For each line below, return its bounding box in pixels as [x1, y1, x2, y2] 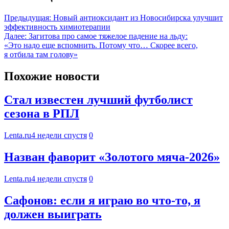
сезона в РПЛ [4, 107, 79, 121]
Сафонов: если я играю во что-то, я [4, 194, 200, 208]
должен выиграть [4, 208, 102, 221]
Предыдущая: [4, 13, 51, 22]
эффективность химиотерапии [4, 22, 110, 31]
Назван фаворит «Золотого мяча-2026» [4, 150, 220, 164]
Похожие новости [4, 69, 100, 83]
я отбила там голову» [4, 50, 78, 59]
